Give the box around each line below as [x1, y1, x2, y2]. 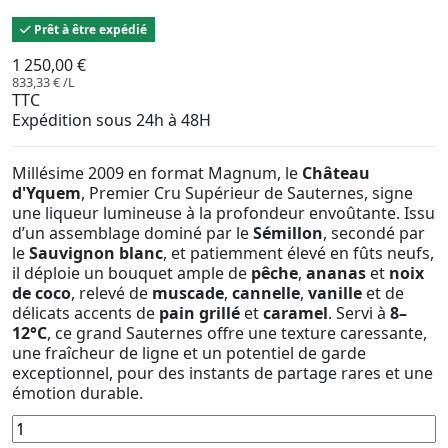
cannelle [232, 281, 300, 304]
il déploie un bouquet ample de [12, 261, 251, 284]
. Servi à [328, 301, 390, 324]
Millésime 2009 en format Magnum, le [12, 161, 302, 184]
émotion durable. [12, 381, 143, 404]
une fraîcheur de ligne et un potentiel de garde [12, 341, 366, 364]
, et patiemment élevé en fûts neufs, [163, 241, 434, 264]
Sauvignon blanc [29, 241, 163, 264]
